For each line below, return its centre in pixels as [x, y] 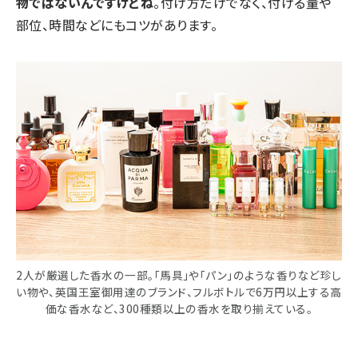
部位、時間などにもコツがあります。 [117, 24]
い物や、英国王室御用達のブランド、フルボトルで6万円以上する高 [179, 292]
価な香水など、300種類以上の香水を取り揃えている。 [179, 309]
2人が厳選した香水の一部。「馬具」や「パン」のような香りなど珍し [179, 275]
